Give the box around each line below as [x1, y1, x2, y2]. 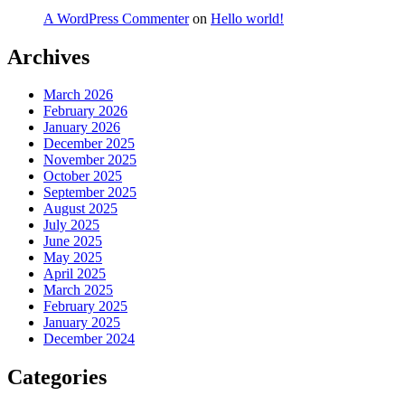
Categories [7, 365, 107, 390]
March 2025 [43, 282, 113, 298]
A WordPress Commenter [43, 10, 189, 26]
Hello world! [211, 10, 284, 26]
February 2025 [43, 298, 127, 315]
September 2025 [43, 184, 137, 201]
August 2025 [43, 201, 118, 217]
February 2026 [43, 103, 127, 119]
